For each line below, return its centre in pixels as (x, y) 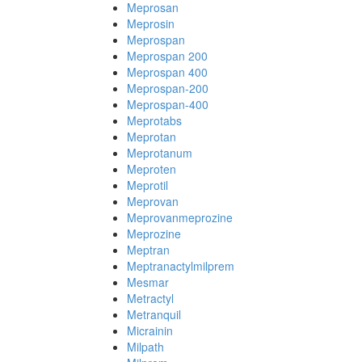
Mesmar (148, 282)
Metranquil (154, 314)
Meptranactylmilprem (181, 266)
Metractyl (150, 298)
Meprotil (147, 185)
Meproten (152, 169)
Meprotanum (160, 153)
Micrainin (150, 330)
